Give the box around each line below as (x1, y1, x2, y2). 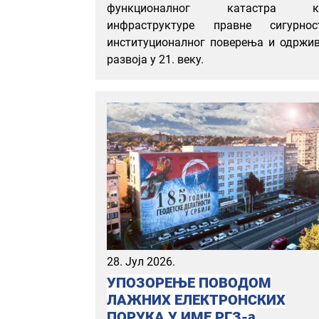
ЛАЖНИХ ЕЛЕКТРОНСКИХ (107, 291, 286, 309)
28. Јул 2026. (107, 255, 175, 269)
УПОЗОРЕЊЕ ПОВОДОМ (107, 274, 271, 292)
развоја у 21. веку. (107, 52, 204, 66)
